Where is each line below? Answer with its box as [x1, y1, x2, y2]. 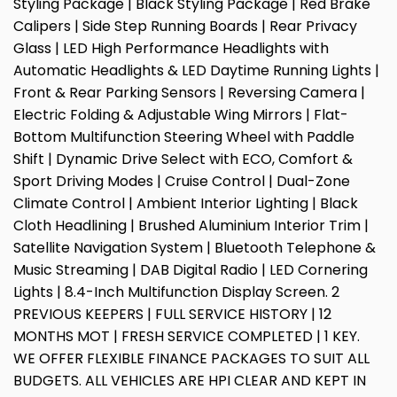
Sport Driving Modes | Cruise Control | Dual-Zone [13, 171, 350, 192]
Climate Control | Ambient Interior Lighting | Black [13, 193, 358, 214]
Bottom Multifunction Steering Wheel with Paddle [13, 127, 354, 148]
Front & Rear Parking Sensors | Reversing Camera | [13, 82, 365, 104]
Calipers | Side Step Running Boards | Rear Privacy [13, 16, 357, 37]
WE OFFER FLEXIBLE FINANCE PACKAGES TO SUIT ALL [13, 348, 370, 370]
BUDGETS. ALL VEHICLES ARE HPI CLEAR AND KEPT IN [13, 370, 366, 392]
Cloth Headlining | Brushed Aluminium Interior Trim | [13, 215, 369, 237]
